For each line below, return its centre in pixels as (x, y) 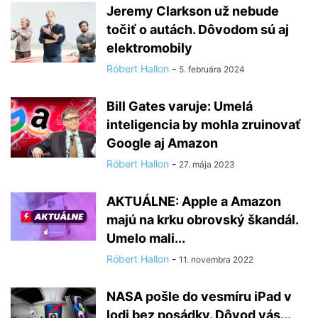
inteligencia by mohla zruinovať (204, 125)
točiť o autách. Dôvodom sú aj (198, 29)
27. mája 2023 (207, 164)
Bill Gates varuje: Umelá (180, 106)
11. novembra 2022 (216, 259)
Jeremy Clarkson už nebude (193, 11)
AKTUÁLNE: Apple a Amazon (194, 201)
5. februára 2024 (212, 69)
